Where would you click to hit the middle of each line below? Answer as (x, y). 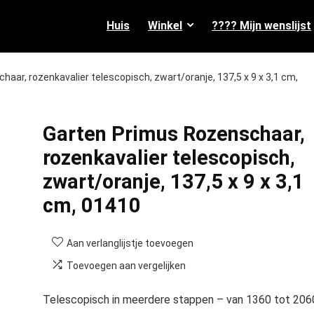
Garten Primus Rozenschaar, (173, 134)
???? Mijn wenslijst (261, 25)
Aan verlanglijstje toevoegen (130, 243)
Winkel (165, 25)
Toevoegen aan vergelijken (126, 266)
